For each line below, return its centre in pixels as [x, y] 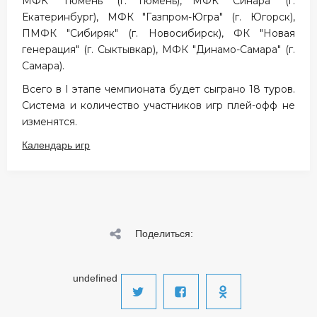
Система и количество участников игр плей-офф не [158, 105]
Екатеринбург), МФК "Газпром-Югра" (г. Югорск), [158, 17]
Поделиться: [164, 234]
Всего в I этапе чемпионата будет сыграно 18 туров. [158, 89]
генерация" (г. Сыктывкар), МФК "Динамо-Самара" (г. [158, 50]
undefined [95, 278]
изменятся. [50, 122]
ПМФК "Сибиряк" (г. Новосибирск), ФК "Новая [158, 33]
